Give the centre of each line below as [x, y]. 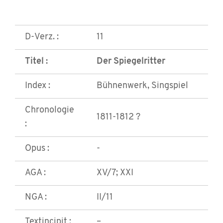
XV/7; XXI [115, 173]
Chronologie [50, 111]
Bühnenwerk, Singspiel [142, 86]
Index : [38, 86]
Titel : [36, 62]
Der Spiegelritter [131, 62]
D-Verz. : [42, 37]
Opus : [37, 149]
